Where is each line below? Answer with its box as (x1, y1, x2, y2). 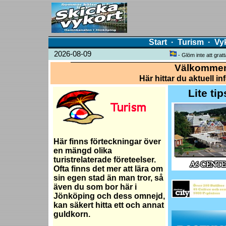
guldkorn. (53, 210, 90, 219)
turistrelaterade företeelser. (53, 155, 156, 164)
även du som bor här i (53, 183, 137, 192)
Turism (176, 38, 206, 46)
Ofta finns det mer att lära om (53, 164, 163, 174)
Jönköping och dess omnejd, (53, 192, 165, 201)
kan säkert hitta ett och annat (53, 201, 164, 210)
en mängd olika (53, 146, 112, 155)
